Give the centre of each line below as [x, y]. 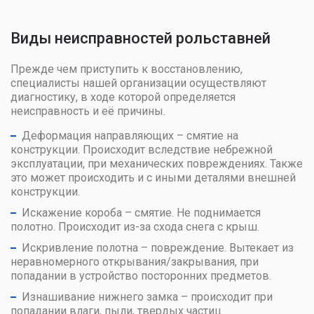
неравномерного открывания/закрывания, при [135, 261]
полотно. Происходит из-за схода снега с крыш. [135, 226]
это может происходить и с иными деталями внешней [153, 177]
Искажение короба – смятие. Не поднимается [141, 212]
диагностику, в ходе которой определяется [123, 97]
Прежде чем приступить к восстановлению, [127, 69]
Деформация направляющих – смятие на [130, 135]
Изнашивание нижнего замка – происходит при [147, 296]
